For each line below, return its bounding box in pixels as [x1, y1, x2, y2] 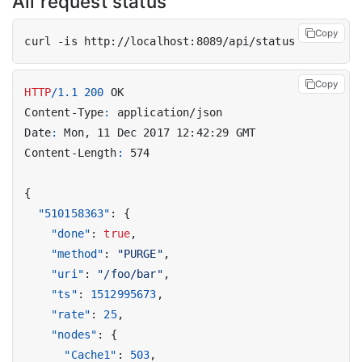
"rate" [51, 307, 90, 321]
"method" [51, 246, 104, 260]
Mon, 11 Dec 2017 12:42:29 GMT [64, 125, 256, 139]
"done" [51, 226, 90, 240]
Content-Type [24, 105, 104, 119]
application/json [116, 105, 223, 119]
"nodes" [51, 327, 98, 341]
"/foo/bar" [97, 267, 163, 280]
